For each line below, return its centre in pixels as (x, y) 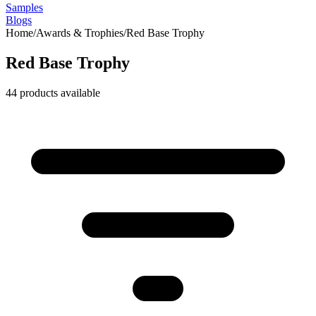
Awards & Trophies (80, 33)
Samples (24, 7)
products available (59, 92)
